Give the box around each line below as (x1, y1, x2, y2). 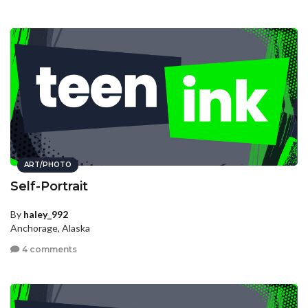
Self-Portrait (10, 178, 88, 194)
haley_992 (23, 208, 68, 220)
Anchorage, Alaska (10, 221, 90, 234)
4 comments (20, 244, 77, 255)
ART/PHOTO (24, 159, 71, 169)
